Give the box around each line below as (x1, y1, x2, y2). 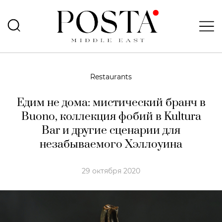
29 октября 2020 (82, 166, 140, 175)
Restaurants (90, 72, 132, 81)
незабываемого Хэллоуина (40, 137, 182, 152)
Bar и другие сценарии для (42, 123, 180, 138)
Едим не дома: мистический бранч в (16, 96, 206, 110)
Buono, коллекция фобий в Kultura (21, 110, 201, 124)
